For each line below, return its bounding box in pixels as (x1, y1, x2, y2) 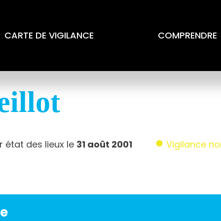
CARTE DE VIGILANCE (4, 29, 94, 41)
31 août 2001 (76, 138, 132, 150)
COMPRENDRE (157, 29, 217, 41)
